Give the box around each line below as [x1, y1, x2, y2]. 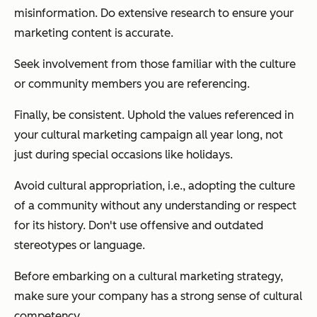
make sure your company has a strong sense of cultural [14, 289, 302, 304]
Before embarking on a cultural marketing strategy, [14, 270, 283, 284]
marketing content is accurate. [14, 26, 173, 40]
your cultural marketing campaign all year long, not [14, 128, 283, 142]
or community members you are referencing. [14, 77, 250, 91]
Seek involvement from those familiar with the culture [14, 57, 296, 71]
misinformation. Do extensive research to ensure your [14, 6, 294, 21]
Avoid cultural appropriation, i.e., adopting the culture [14, 179, 295, 193]
